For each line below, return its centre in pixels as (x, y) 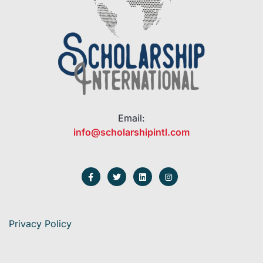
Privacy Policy (40, 224)
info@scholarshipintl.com (131, 132)
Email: (131, 118)
